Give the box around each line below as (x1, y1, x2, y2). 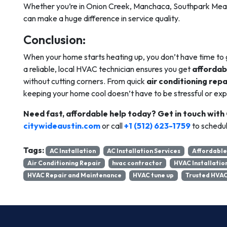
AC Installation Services (107, 147, 181, 155)
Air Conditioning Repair (27, 159, 101, 167)
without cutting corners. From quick (23, 76, 146, 86)
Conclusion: (23, 32, 86, 47)
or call (100, 121, 124, 131)
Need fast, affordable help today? (23, 108, 156, 119)
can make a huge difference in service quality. (23, 13, 180, 23)
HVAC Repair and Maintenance (27, 171, 122, 179)
